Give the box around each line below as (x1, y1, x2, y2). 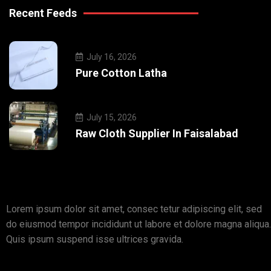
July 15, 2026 (85, 112, 137, 122)
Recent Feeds (9, 7, 77, 20)
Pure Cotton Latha (76, 66, 167, 79)
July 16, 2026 (85, 51, 137, 62)
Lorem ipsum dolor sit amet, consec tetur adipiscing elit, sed (6, 203, 262, 215)
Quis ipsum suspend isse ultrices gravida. (6, 233, 183, 246)
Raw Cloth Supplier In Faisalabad (76, 126, 238, 140)
